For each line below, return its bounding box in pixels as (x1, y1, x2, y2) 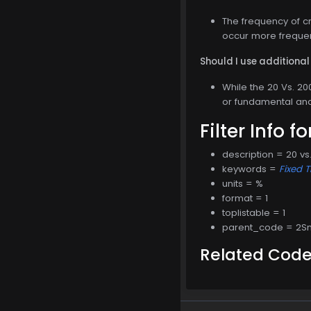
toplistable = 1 (222, 205, 285, 219)
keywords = (222, 162, 279, 176)
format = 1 (222, 191, 268, 205)
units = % (222, 176, 263, 190)
